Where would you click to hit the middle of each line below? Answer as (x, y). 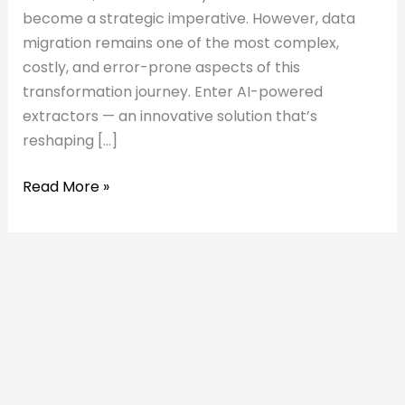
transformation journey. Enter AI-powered (172, 91)
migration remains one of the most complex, (180, 42)
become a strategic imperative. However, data (188, 18)
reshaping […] (70, 140)
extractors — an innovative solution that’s (170, 116)
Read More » (66, 186)
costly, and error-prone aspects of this (161, 67)
